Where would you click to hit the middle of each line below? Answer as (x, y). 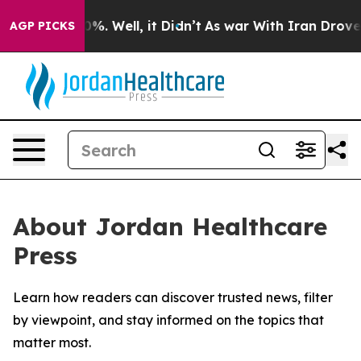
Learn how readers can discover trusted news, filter (173, 297)
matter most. (52, 342)
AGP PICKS (42, 26)
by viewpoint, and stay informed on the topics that (168, 320)
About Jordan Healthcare (170, 226)
